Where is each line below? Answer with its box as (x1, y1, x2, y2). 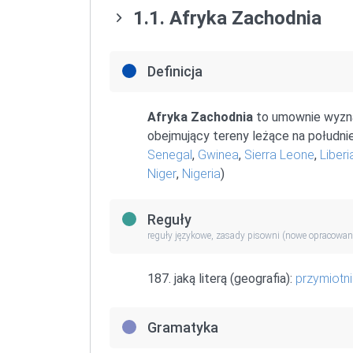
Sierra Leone (244, 147, 314, 162)
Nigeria (182, 166, 221, 181)
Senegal (147, 147, 192, 162)
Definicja (147, 63, 203, 80)
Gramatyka (147, 318, 218, 336)
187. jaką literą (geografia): (147, 270, 295, 286)
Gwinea (198, 147, 239, 162)
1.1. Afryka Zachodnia (128, 7, 321, 29)
